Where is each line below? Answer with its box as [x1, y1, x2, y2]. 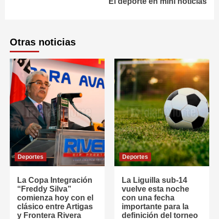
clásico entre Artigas [17, 202, 93, 211]
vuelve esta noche [122, 185, 189, 194]
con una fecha [122, 194, 175, 202]
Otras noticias [10, 37, 76, 48]
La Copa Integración [17, 176, 92, 185]
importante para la [122, 202, 189, 211]
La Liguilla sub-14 [122, 176, 187, 185]
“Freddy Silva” [17, 185, 71, 194]
